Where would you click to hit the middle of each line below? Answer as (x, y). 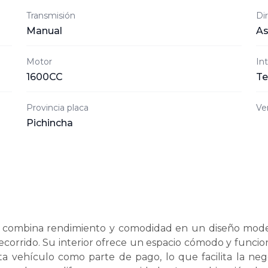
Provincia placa (57, 108)
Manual (44, 31)
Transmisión (51, 16)
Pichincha (50, 123)
